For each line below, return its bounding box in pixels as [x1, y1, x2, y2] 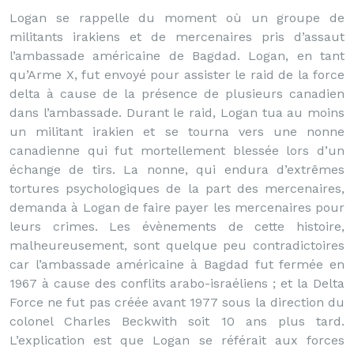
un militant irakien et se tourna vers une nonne [9, 124, 345, 139]
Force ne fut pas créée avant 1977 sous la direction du [9, 295, 345, 310]
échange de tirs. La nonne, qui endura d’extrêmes [9, 162, 345, 177]
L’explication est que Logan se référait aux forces [9, 333, 345, 348]
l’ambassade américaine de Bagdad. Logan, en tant [9, 48, 345, 63]
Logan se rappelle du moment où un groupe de [9, 10, 345, 25]
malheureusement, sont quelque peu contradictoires [9, 238, 345, 253]
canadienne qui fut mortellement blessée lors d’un [9, 143, 345, 158]
